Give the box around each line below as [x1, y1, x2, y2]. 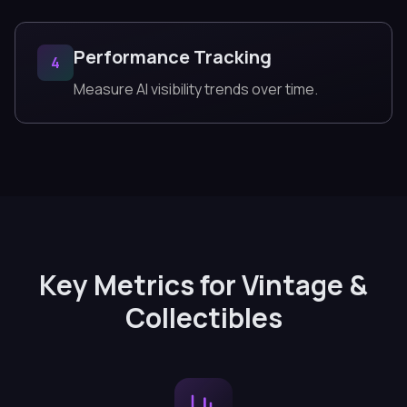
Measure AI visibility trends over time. [74, 79, 318, 99]
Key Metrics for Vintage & [39, 266, 368, 303]
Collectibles [124, 299, 283, 336]
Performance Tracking [74, 45, 272, 69]
